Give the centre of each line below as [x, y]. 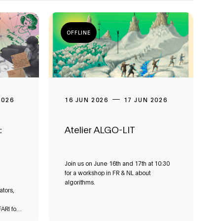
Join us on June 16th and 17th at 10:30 [117, 163]
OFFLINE [79, 32]
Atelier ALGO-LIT [100, 129]
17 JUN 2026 [146, 99]
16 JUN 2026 [87, 99]
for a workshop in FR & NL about [108, 172]
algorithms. [80, 182]
